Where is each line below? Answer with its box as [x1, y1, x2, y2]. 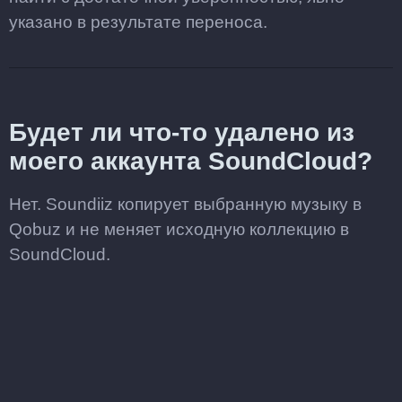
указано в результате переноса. [9, 13, 267, 31]
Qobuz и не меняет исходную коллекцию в [9, 220, 349, 239]
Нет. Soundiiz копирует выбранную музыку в [9, 195, 362, 214]
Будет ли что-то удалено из [9, 118, 354, 146]
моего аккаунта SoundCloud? [9, 147, 372, 175]
